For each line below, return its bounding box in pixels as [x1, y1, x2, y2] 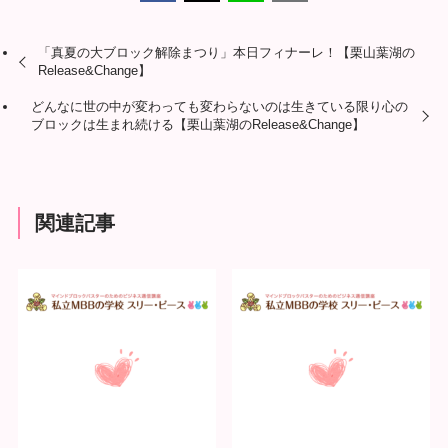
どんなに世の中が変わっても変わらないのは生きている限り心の [31, 98, 409, 114]
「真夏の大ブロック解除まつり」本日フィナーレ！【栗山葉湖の [38, 45, 416, 61]
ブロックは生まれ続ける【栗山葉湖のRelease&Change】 [31, 116, 366, 132]
